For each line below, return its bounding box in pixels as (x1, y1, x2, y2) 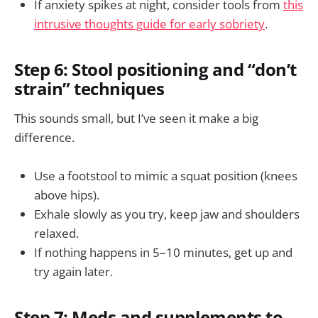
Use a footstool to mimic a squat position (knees (34, 168, 297, 185)
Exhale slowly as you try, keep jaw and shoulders (34, 206, 300, 223)
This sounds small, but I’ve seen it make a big (14, 110, 258, 127)
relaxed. (34, 225, 79, 242)
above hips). (34, 187, 99, 204)
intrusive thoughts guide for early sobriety (34, 16, 265, 33)
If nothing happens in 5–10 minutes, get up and (34, 244, 292, 261)
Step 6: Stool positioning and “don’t (14, 58, 297, 82)
